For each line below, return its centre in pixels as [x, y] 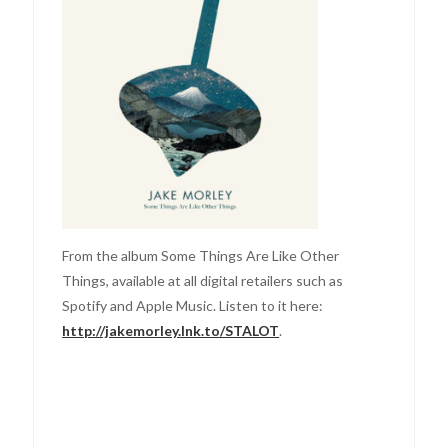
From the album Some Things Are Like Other [201, 255]
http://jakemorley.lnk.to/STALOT [171, 330]
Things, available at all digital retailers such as [203, 280]
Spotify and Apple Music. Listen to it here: [193, 305]
